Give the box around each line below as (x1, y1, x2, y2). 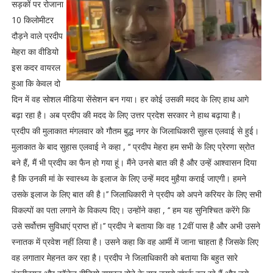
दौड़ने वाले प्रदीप (11, 30, 63, 41)
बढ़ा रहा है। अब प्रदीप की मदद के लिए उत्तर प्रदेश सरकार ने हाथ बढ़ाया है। (11, 109, 241, 121)
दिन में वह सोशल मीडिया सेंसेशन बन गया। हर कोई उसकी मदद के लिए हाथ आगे (11, 93, 249, 105)
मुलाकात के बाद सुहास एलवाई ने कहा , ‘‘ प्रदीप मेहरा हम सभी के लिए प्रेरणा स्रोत (11, 141, 255, 152)
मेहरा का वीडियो (11, 46, 58, 57)
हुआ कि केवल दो (11, 77, 60, 89)
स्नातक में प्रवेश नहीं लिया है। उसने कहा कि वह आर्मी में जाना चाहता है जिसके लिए (11, 236, 258, 247)
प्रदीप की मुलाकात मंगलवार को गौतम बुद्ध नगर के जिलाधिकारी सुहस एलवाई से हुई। (11, 125, 259, 136)
